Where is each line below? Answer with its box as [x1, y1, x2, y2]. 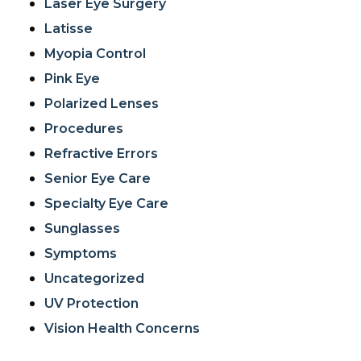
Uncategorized [44, 271, 144, 286]
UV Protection [44, 296, 139, 311]
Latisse [44, 21, 93, 36]
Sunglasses [44, 221, 120, 236]
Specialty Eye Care [44, 196, 168, 211]
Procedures [44, 121, 123, 136]
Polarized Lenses [44, 96, 159, 111]
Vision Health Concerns [44, 321, 200, 336]
